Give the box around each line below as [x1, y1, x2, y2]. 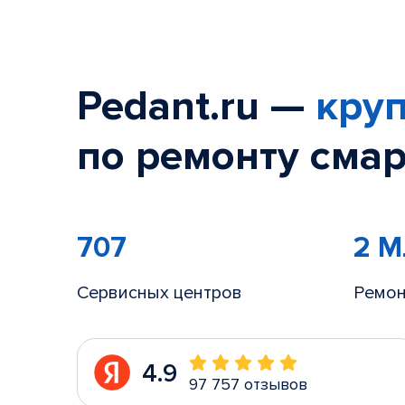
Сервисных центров [77, 282, 242, 304]
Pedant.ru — [77, 81, 316, 132]
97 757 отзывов [189, 374, 307, 394]
